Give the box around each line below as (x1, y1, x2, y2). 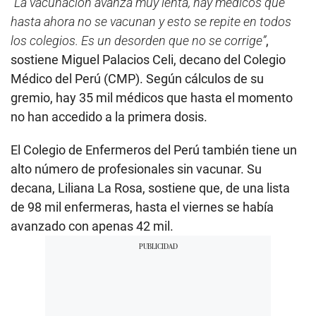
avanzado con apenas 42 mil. (11, 218, 174, 233)
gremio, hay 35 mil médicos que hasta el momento (11, 90, 293, 105)
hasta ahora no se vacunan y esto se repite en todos (11, 13, 291, 29)
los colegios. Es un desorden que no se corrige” (11, 32, 266, 48)
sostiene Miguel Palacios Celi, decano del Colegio (11, 51, 286, 67)
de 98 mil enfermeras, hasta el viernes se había (11, 199, 274, 214)
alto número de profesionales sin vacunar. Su (11, 161, 262, 176)
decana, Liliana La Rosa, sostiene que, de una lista (11, 180, 290, 195)
